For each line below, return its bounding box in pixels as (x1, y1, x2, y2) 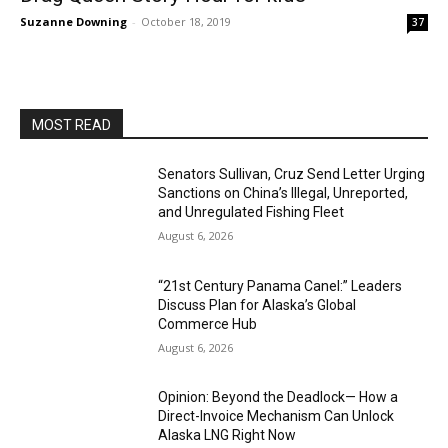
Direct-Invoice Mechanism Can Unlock (158, 408, 395, 425)
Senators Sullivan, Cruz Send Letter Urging (158, 166, 426, 182)
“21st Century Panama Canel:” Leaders (158, 277, 403, 294)
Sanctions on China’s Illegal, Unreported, (158, 185, 409, 201)
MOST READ (32, 117, 111, 133)
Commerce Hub (158, 315, 258, 332)
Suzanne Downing (20, 14, 127, 29)
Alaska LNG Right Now (158, 427, 297, 444)
